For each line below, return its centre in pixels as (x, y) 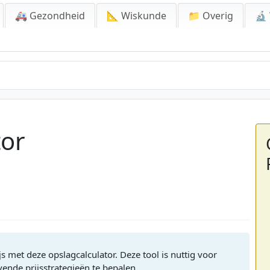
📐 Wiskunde (137, 16)
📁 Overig (211, 16)
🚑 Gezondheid (50, 16)
